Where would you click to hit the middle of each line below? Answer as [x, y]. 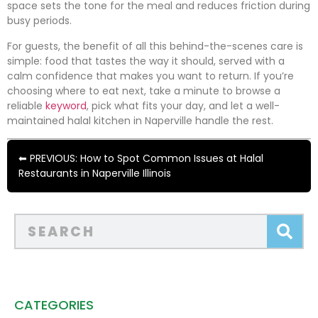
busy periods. [39, 21]
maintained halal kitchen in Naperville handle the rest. [140, 120]
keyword [66, 105]
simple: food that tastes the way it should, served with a [146, 61]
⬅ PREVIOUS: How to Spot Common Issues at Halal [141, 159]
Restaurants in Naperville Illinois [95, 174]
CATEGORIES [54, 305]
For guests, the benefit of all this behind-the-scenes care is [155, 46]
